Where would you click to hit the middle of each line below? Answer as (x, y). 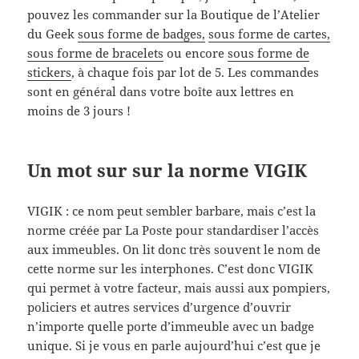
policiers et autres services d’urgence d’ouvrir (159, 307)
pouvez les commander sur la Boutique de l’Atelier (174, 15)
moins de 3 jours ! (79, 111)
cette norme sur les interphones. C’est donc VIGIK (171, 269)
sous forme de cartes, (270, 34)
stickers (50, 73)
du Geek (53, 34)
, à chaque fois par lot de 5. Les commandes (196, 73)
